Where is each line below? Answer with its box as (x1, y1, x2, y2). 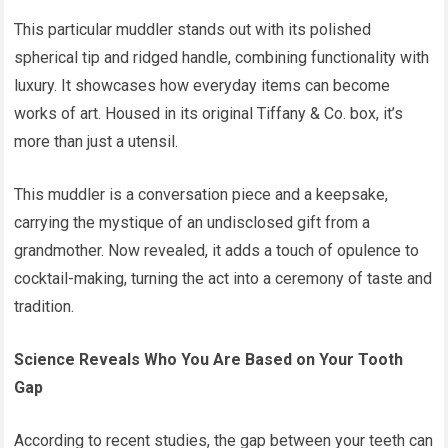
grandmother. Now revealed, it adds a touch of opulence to (14, 241, 420, 261)
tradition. (14, 297, 75, 317)
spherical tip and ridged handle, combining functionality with (14, 48, 430, 68)
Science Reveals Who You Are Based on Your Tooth (14, 350, 404, 370)
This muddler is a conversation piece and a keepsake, (14, 185, 389, 205)
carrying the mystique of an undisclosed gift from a (14, 213, 371, 233)
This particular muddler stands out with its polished (14, 20, 372, 40)
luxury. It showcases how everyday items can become (14, 76, 391, 96)
